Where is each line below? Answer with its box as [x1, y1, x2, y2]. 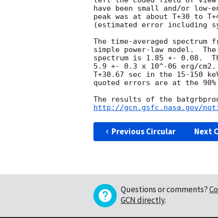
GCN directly [121, 194, 164, 205]
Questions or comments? [121, 183, 208, 195]
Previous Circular [111, 126, 176, 137]
